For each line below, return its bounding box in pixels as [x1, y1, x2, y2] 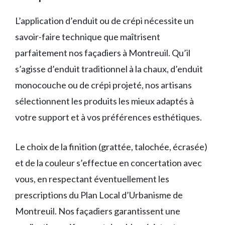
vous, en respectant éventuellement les [15, 173, 169, 184]
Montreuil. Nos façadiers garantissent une [15, 205, 180, 216]
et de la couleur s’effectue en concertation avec [15, 157, 202, 168]
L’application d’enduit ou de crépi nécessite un [15, 15, 194, 26]
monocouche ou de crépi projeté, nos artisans [15, 79, 192, 90]
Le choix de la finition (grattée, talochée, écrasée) [15, 141, 207, 152]
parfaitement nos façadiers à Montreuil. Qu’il [15, 47, 190, 58]
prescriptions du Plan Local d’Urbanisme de [15, 189, 183, 200]
